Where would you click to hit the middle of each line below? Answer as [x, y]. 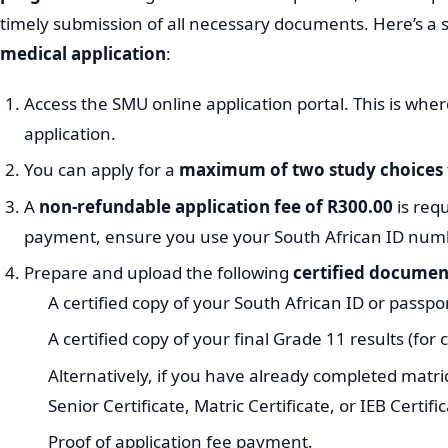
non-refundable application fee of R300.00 [216, 206]
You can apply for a [101, 170]
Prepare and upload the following [158, 273]
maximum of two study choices [311, 170]
